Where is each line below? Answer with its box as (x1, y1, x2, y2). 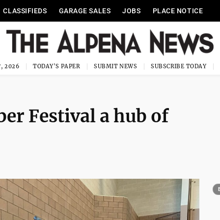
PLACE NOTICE (152, 7, 203, 15)
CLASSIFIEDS (3, 7, 47, 15)
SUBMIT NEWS (94, 63, 137, 70)
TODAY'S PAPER (33, 63, 81, 70)
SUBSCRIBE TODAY (151, 63, 206, 70)
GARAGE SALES (58, 7, 111, 15)
